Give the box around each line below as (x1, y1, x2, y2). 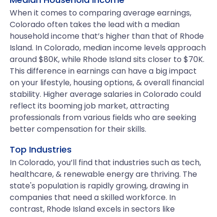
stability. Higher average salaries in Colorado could (10, 89, 201, 100)
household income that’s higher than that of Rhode (10, 31, 204, 42)
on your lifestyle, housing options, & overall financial (10, 77, 204, 88)
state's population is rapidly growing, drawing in (10, 180, 188, 191)
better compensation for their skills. (10, 124, 146, 135)
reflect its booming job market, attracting (10, 100, 169, 111)
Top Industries (10, 143, 72, 155)
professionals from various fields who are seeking (10, 112, 196, 123)
